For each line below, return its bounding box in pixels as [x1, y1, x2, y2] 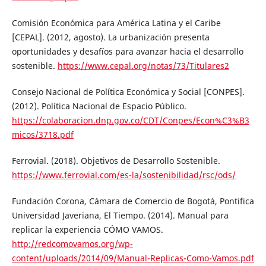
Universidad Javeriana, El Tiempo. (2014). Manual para [11, 209, 229, 221]
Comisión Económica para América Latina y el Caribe [11, 17, 221, 28]
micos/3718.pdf [11, 128, 74, 140]
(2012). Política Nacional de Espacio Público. [11, 100, 186, 112]
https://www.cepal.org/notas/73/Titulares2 [57, 59, 229, 71]
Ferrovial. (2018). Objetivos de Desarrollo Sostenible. [11, 154, 220, 166]
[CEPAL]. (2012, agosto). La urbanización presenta [11, 31, 210, 43]
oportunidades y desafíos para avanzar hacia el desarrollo [11, 45, 243, 57]
